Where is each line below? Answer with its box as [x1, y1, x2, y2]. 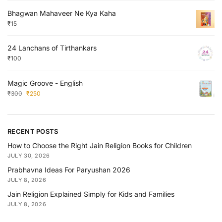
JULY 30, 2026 [7, 152, 50, 159]
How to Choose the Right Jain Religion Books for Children [7, 141, 192, 150]
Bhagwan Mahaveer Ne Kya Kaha [7, 8, 116, 17]
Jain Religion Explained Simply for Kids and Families [7, 190, 174, 199]
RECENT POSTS [7, 127, 58, 136]
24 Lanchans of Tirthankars [7, 44, 97, 53]
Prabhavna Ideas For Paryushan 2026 [7, 165, 130, 174]
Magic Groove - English [7, 78, 83, 87]
